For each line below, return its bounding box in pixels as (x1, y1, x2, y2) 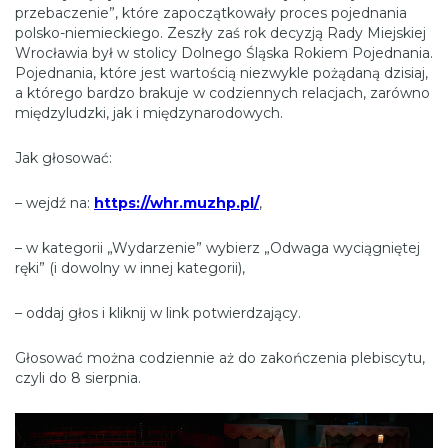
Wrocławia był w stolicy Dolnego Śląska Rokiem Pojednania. (15, 44, 433, 63)
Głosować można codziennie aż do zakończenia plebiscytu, (15, 349, 425, 368)
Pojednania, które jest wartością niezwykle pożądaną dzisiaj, (15, 64, 428, 83)
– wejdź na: (15, 194, 94, 213)
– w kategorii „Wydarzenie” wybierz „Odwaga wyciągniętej (15, 239, 420, 258)
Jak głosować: (15, 149, 112, 168)
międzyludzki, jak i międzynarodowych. (15, 104, 283, 123)
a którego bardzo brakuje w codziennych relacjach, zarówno (15, 84, 430, 103)
